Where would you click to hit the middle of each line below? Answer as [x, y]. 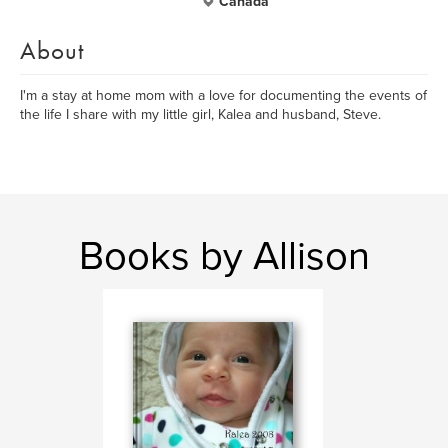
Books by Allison [224, 256]
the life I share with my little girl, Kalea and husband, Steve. [200, 114]
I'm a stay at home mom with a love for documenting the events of [223, 95]
